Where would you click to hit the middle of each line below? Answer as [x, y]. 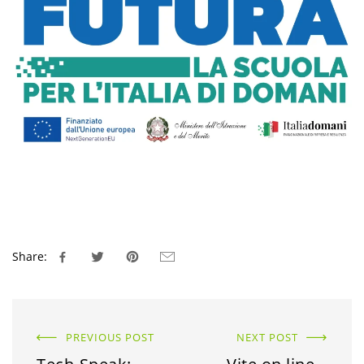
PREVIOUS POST [110, 338]
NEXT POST [267, 338]
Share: [30, 257]
